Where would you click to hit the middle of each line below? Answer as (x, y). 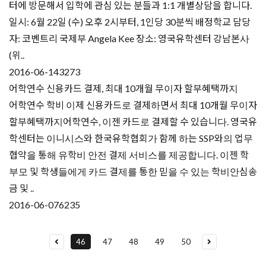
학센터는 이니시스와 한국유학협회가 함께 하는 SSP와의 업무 (131, 138)
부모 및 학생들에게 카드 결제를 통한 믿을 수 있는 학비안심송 (133, 171)
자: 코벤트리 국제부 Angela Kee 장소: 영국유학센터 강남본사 (129, 38)
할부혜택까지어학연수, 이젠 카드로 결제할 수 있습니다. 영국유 (133, 121)
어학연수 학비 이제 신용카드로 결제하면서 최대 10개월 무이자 (133, 105)
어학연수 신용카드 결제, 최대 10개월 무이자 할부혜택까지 (123, 88)
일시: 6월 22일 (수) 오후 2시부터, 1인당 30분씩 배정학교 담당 (130, 22)
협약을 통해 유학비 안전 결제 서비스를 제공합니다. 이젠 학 (129, 155)
